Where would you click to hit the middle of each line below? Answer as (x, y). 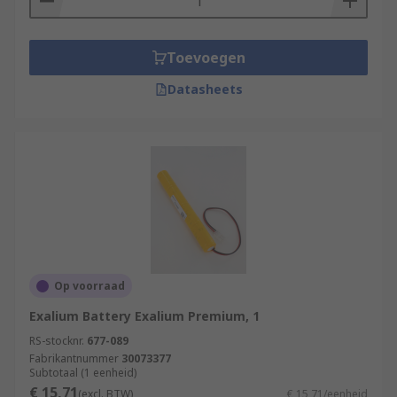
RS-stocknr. (57, 341)
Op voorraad (90, 286)
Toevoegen (206, 58)
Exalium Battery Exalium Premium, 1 (144, 316)
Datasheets (205, 89)
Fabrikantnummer (74, 358)
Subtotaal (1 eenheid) (83, 373)
